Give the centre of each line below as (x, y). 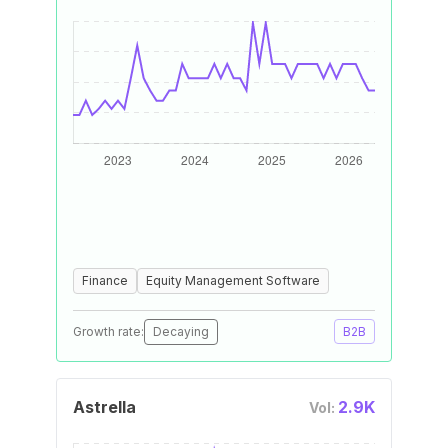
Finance (105, 280)
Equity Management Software (233, 280)
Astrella (104, 407)
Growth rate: (108, 331)
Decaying (181, 331)
